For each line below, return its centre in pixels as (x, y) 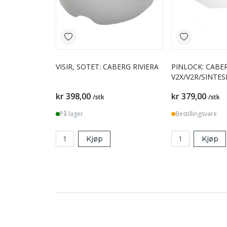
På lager (71, 113)
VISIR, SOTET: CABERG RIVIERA (118, 66)
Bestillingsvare (196, 113)
